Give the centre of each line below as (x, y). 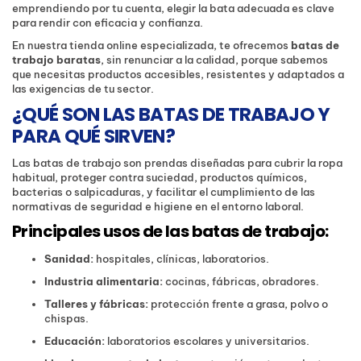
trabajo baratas (56, 60)
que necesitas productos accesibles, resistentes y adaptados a (178, 75)
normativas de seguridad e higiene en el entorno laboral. (158, 207)
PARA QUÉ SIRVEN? (93, 137)
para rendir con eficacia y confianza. (108, 23)
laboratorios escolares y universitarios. (207, 341)
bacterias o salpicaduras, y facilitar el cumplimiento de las (164, 192)
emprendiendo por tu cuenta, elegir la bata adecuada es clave (173, 8)
